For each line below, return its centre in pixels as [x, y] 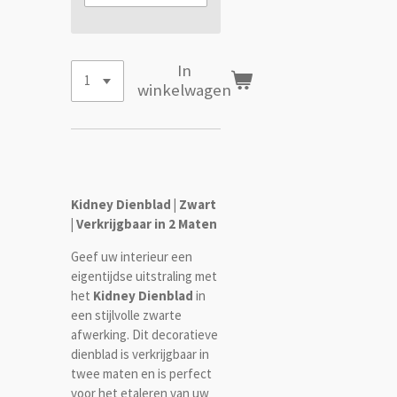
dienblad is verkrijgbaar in [140, 354]
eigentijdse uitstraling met [144, 276]
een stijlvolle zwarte [126, 315]
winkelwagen [185, 90]
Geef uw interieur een [132, 256]
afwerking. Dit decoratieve [144, 334]
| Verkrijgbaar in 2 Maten [144, 223]
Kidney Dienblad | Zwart [144, 204]
